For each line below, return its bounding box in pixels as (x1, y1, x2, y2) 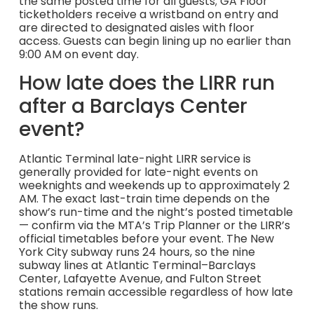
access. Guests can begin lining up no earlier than (18, 33, 291, 50)
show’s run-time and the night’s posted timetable (18, 203, 293, 220)
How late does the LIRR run (18, 69, 275, 97)
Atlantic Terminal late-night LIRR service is (18, 150, 251, 167)
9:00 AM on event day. (18, 46, 139, 63)
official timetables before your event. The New (18, 230, 274, 247)
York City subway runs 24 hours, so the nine (18, 243, 255, 260)
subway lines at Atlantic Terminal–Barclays (18, 257, 256, 273)
